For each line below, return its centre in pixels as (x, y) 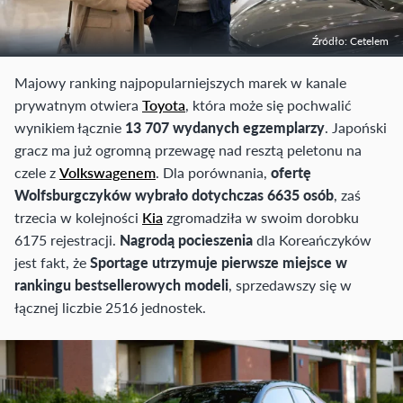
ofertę (291, 173)
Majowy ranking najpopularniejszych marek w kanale (180, 83)
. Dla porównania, (213, 173)
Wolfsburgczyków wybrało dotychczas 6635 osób (174, 195)
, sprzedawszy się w (290, 285)
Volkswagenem (107, 173)
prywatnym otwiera (78, 105)
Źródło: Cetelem (350, 41)
